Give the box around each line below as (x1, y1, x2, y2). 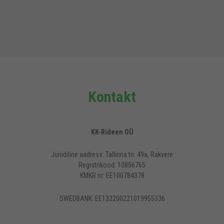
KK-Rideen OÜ (90, 127, 133, 136)
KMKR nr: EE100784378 (79, 171, 144, 180)
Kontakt (88, 87, 136, 105)
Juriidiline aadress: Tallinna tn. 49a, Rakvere (51, 150, 173, 159)
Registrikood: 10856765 (78, 161, 145, 169)
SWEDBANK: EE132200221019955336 (59, 194, 165, 202)
